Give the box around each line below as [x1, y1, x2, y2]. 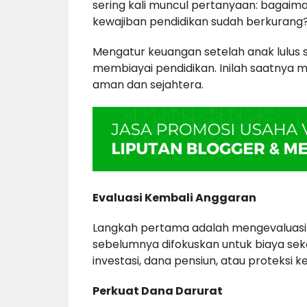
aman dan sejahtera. [92, 77, 204, 93]
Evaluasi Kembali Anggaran [92, 190, 256, 206]
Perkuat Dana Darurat [92, 283, 223, 299]
